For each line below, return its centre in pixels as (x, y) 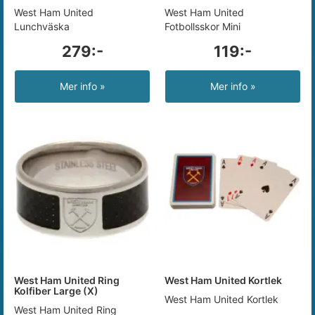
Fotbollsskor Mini (202, 26)
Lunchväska (42, 26)
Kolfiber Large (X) (56, 291)
